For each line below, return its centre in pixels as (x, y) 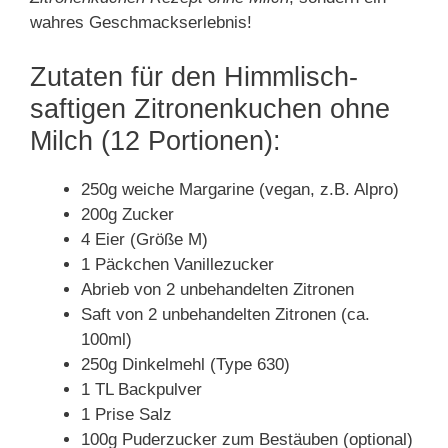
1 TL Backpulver (141, 389)
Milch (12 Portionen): (155, 140)
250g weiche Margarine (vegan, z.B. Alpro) (240, 189)
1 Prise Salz (126, 414)
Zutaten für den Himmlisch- (194, 76)
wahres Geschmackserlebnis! (141, 22)
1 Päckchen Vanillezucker (177, 264)
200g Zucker (127, 214)
